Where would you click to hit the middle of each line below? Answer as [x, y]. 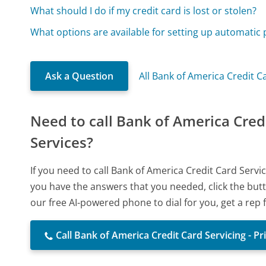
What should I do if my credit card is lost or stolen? [144, 11]
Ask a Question [80, 76]
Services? [62, 142]
